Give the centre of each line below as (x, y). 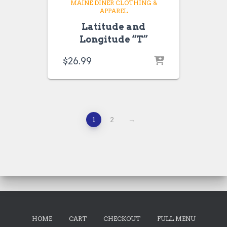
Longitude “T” (113, 39)
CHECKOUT (122, 219)
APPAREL (113, 11)
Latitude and (113, 27)
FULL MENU (176, 219)
